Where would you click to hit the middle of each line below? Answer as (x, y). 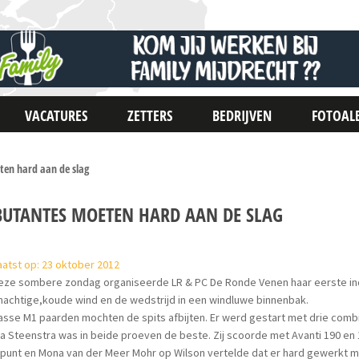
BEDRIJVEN (242, 115)
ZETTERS (150, 115)
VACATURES (56, 115)
